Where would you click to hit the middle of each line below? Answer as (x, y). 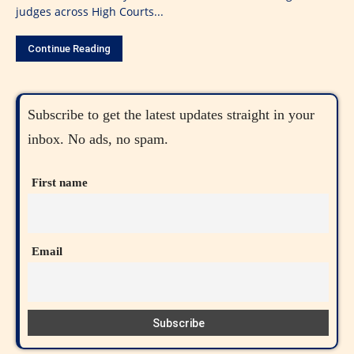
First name (60, 182)
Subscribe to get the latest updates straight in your (171, 114)
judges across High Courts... (90, 11)
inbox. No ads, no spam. (98, 139)
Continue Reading (69, 48)
